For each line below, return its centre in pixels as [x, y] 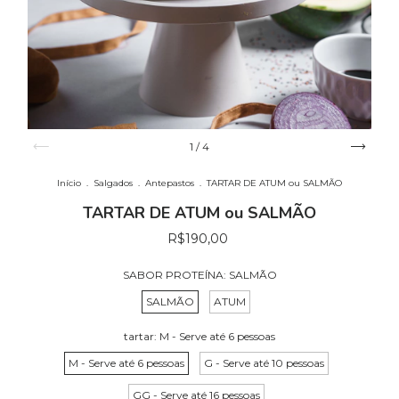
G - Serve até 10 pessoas [264, 363]
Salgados [113, 183]
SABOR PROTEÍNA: [175, 275]
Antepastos [170, 183]
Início [69, 183]
